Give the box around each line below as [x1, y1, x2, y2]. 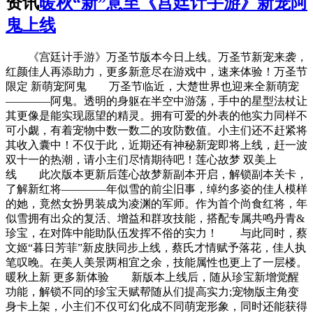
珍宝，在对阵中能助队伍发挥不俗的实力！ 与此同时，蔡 [6, 227, 307, 240]
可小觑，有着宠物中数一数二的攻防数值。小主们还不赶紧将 [6, 124, 307, 137]
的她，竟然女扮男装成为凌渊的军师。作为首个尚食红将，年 [6, 198, 307, 210]
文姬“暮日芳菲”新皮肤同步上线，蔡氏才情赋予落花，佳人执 [6, 242, 306, 254]
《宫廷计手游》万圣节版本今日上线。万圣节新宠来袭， [6, 51, 307, 64]
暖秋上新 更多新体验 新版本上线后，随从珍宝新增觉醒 [6, 271, 299, 284]
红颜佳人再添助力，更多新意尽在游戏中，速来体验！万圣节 [6, 66, 307, 78]
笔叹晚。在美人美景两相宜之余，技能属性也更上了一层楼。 [6, 256, 307, 269]
